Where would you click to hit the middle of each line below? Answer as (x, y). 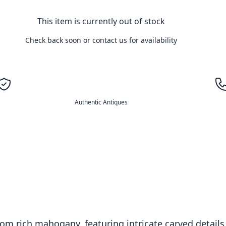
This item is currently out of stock (101, 21)
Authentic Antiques (101, 102)
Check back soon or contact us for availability (101, 40)
